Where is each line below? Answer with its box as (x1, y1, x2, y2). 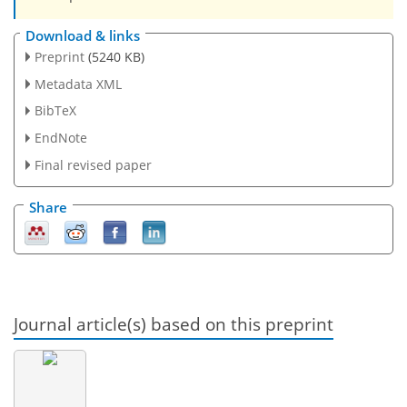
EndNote (34, 129, 87, 147)
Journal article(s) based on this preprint (14, 313, 333, 336)
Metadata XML (34, 74, 122, 93)
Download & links (25, 25, 140, 45)
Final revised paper (34, 156, 152, 174)
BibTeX (34, 102, 76, 120)
